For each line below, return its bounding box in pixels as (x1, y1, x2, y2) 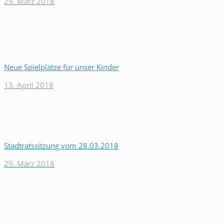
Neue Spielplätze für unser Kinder (4, 62, 119, 72)
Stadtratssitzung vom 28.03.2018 (4, 140, 118, 150)
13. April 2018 (4, 80, 53, 90)
